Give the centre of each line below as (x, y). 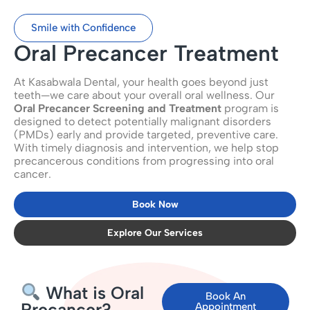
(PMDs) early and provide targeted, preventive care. (146, 134)
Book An (226, 296)
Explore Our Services (155, 232)
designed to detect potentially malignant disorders (143, 121)
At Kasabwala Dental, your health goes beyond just (141, 82)
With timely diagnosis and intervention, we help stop (146, 147)
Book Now (155, 204)
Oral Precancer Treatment (146, 53)
